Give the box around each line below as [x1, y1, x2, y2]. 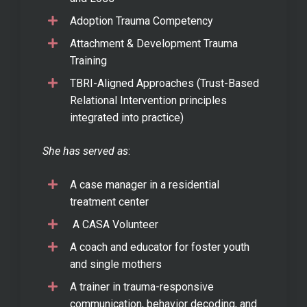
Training [70, 53, 107, 67]
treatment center [70, 195, 149, 208]
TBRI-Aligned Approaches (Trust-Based [70, 76, 259, 90]
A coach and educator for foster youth [70, 240, 249, 254]
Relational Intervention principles [70, 93, 227, 107]
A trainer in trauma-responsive [70, 280, 214, 293]
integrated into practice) [70, 110, 184, 124]
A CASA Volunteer [70, 217, 158, 231]
